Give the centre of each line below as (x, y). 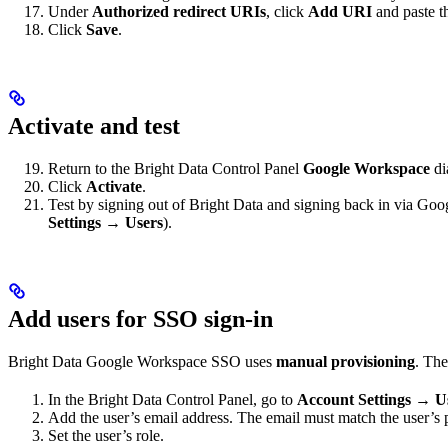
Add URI (340, 12)
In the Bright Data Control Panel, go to (172, 399)
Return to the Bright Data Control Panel (175, 168)
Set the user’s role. (106, 435)
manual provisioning (345, 361)
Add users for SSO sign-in (140, 318)
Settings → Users (105, 222)
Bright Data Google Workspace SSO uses (142, 361)
